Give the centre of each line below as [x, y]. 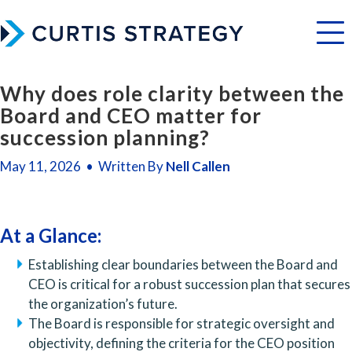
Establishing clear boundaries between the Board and [183, 264]
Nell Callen [198, 166]
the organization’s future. [103, 303]
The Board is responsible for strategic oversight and [182, 323]
